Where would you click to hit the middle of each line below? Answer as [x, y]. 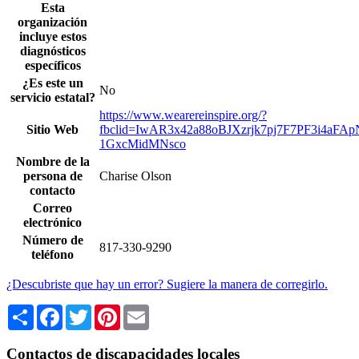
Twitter [109, 311]
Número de [52, 240]
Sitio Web [52, 130]
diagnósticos [52, 51]
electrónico [52, 223]
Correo [52, 208]
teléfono [52, 255]
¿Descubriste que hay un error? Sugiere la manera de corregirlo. [167, 284]
